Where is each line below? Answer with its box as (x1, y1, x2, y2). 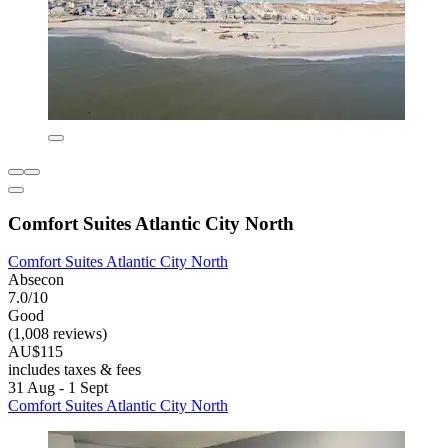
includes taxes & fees (8, 361, 141, 379)
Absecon (8, 271, 64, 289)
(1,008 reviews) (8, 325, 107, 343)
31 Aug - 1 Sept (8, 379, 108, 397)
